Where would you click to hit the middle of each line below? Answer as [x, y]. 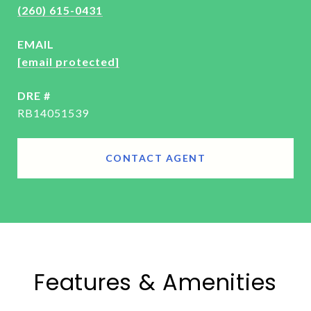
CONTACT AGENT [155, 158]
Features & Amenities [155, 282]
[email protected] [68, 61]
